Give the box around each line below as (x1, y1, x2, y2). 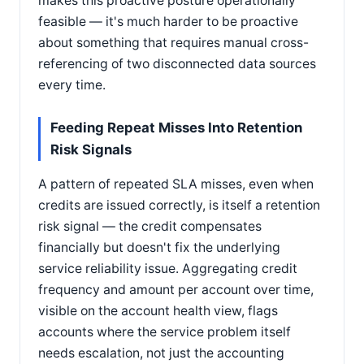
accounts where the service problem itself (38, 323, 291, 340)
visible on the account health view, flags (38, 302, 278, 318)
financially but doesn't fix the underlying (38, 239, 280, 255)
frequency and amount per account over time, (38, 281, 314, 297)
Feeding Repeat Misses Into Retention (50, 119, 302, 136)
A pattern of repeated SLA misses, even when (38, 175, 314, 192)
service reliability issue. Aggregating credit (38, 260, 297, 276)
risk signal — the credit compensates (38, 218, 262, 234)
